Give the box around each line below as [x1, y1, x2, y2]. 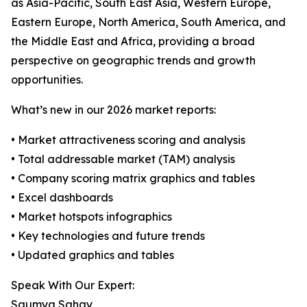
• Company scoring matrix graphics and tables [11, 171, 255, 186]
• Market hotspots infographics [11, 210, 172, 224]
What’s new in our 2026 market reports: [11, 103, 216, 117]
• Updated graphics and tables [11, 248, 174, 262]
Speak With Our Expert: [11, 278, 134, 293]
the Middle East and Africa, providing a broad [11, 34, 255, 49]
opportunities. [11, 73, 83, 87]
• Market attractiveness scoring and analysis [11, 133, 245, 147]
